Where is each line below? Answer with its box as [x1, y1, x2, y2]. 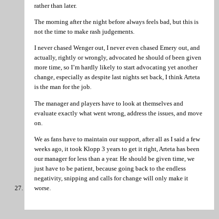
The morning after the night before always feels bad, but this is [34, 18, 198, 25]
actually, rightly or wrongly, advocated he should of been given [34, 54, 201, 62]
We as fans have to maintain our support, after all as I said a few [34, 135, 200, 143]
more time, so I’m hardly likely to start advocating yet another [34, 64, 197, 71]
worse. [34, 184, 51, 192]
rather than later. [34, 1, 77, 9]
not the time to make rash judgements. [34, 28, 134, 35]
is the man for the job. [34, 83, 91, 91]
